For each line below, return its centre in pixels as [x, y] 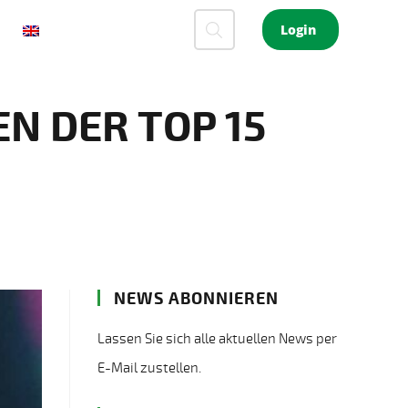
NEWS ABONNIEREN [196, 298]
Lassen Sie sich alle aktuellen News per [217, 338]
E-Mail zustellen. [149, 367]
